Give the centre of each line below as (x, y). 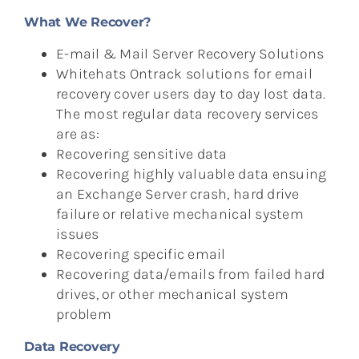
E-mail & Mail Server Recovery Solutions (190, 53)
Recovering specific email (141, 254)
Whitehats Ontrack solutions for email (184, 73)
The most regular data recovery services (187, 113)
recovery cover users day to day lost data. (191, 93)
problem (83, 314)
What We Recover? (87, 22)
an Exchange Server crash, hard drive (177, 194)
